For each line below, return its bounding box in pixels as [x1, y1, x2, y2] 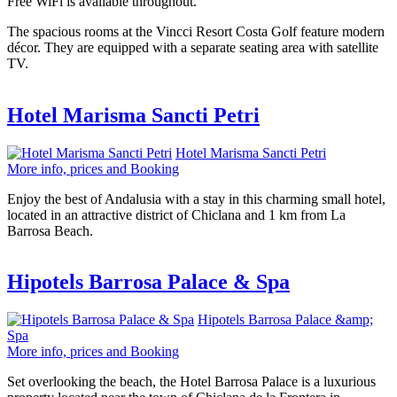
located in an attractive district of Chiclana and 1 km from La [7, 206, 346, 222]
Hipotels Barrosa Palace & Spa [7, 270, 290, 294]
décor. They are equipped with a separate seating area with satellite [7, 39, 378, 55]
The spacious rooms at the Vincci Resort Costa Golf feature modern [7, 23, 385, 39]
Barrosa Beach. [7, 222, 93, 238]
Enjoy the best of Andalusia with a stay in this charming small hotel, [7, 191, 385, 206]
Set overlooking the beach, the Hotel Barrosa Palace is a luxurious [7, 374, 376, 390]
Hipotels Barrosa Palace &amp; [198, 312, 373, 328]
